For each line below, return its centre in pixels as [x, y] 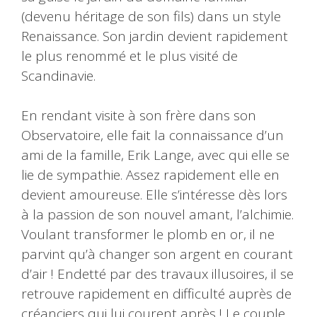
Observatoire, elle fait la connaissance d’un [152, 136]
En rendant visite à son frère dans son [139, 116]
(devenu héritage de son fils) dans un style [151, 16]
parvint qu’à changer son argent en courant [157, 254]
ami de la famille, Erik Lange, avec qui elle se [155, 155]
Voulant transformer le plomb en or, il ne [148, 235]
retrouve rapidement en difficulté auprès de [156, 294]
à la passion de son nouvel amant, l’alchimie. [157, 215]
